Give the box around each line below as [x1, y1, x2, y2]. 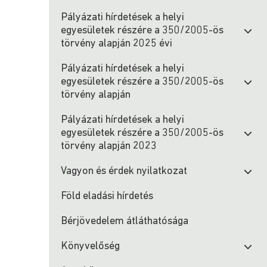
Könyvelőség [61, 241, 120, 252]
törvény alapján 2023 [61, 141, 157, 152]
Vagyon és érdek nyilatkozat [61, 166, 187, 177]
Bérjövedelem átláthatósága [61, 216, 188, 227]
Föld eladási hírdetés [61, 191, 153, 202]
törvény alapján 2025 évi [61, 38, 172, 49]
